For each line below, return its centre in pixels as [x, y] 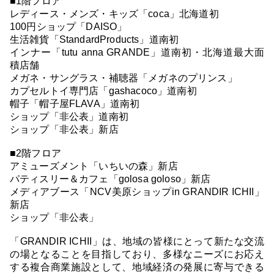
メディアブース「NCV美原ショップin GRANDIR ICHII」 [137, 191]
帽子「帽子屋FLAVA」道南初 [75, 103]
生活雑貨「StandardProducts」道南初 [94, 39]
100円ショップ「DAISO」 [68, 26]
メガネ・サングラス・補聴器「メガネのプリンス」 [124, 78]
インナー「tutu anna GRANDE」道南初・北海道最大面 [137, 52]
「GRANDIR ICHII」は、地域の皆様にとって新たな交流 [137, 241]
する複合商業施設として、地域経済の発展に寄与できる [137, 267]
